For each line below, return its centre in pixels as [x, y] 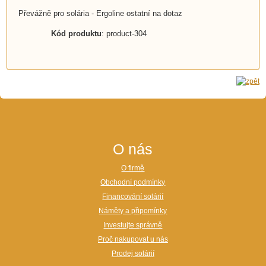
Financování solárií [133, 197]
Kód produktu [76, 34]
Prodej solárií [133, 254]
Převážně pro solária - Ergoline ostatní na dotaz [100, 14]
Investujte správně [133, 225]
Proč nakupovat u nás [133, 240]
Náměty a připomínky [133, 211]
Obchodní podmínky [133, 183]
